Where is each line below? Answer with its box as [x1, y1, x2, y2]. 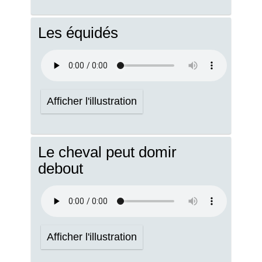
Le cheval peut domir [38, 144, 177, 160]
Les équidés [38, 25, 118, 41]
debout [38, 160, 83, 177]
